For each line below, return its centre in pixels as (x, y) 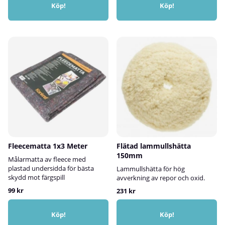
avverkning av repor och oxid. (161, 178)
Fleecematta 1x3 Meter (48, 146)
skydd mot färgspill (36, 177)
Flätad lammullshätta (154, 146)
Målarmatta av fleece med (47, 159)
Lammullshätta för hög (151, 168)
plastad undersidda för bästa (51, 168)
